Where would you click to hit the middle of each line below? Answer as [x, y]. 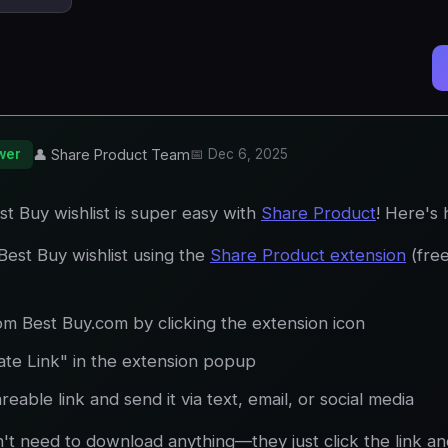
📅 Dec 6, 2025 [239, 154]
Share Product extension [308, 255]
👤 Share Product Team [111, 154]
